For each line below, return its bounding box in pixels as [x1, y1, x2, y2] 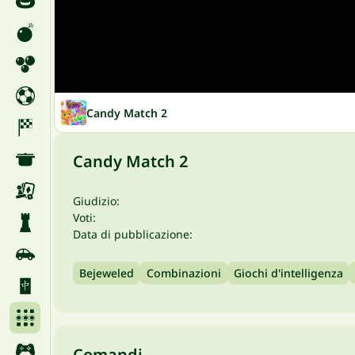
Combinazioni [147, 265, 221, 281]
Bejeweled [79, 265, 134, 281]
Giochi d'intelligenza [234, 265, 343, 281]
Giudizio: [73, 193, 120, 208]
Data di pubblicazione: [73, 227, 193, 242]
